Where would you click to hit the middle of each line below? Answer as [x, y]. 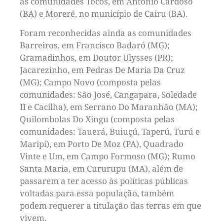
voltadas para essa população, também [97, 193]
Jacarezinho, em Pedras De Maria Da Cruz [102, 70]
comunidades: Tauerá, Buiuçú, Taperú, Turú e [110, 132]
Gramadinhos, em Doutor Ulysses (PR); [96, 58]
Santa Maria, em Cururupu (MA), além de [101, 169]
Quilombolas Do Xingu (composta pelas [97, 119]
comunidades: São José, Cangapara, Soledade [108, 95]
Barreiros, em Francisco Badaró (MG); [95, 45]
